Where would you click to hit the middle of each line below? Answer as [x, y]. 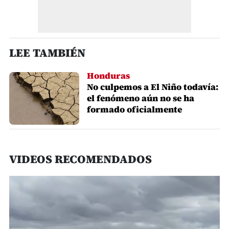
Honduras [109, 75]
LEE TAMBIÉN [47, 52]
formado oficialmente [135, 109]
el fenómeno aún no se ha [141, 98]
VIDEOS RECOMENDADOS [81, 159]
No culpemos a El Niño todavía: [153, 87]
